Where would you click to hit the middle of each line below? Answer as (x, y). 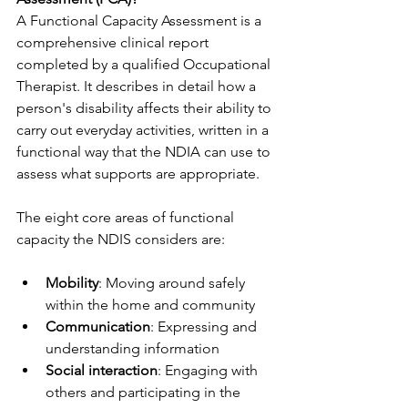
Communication (98, 326)
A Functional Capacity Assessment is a (141, 20)
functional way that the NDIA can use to (145, 152)
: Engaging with (209, 370)
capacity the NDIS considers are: (121, 239)
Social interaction (102, 370)
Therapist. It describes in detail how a (138, 86)
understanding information (133, 348)
